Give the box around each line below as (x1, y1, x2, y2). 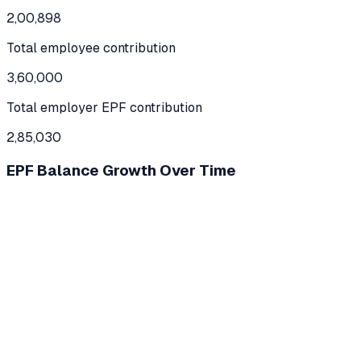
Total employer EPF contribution (6, 98, 202, 116)
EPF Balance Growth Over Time (6, 160, 236, 181)
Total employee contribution (6, 39, 176, 56)
